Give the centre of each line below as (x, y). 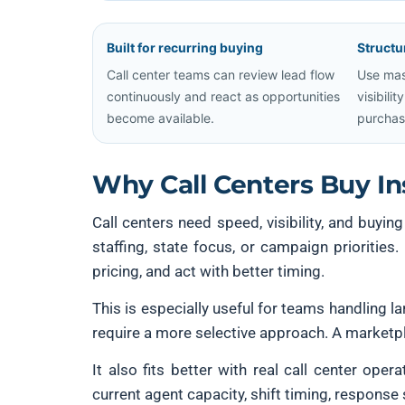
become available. (160, 118)
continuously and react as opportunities (223, 96)
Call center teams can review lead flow (221, 75)
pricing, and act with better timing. (208, 271)
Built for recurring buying (185, 47)
